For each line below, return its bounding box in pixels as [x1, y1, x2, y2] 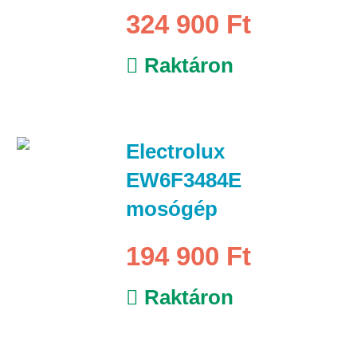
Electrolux [125, 139, 225, 163]
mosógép [125, 196, 218, 221]
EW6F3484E [125, 167, 241, 192]
